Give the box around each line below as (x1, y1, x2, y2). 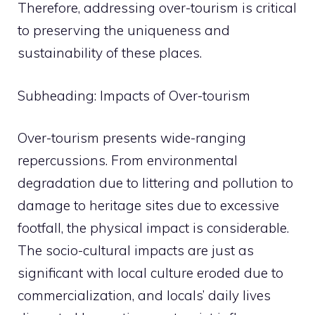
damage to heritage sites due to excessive (18, 197, 279, 214)
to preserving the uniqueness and (18, 22, 230, 39)
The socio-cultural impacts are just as (18, 242, 254, 259)
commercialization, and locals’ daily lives (18, 287, 271, 304)
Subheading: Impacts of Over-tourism (18, 86, 250, 104)
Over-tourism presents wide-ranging (18, 129, 246, 146)
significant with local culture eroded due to (18, 264, 283, 281)
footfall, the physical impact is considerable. (18, 219, 289, 236)
